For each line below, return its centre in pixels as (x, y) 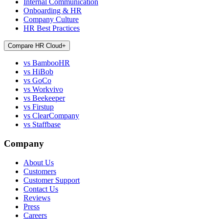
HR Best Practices (52, 28)
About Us (39, 162)
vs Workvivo (43, 89)
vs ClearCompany (51, 116)
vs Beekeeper (44, 98)
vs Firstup (39, 107)
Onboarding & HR (53, 11)
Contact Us (41, 189)
